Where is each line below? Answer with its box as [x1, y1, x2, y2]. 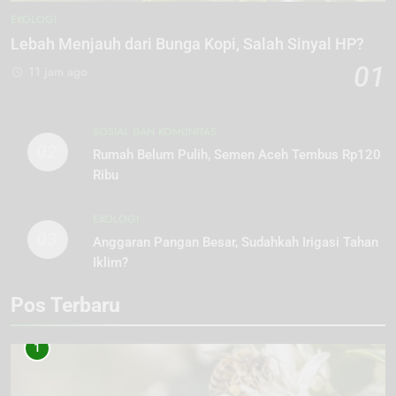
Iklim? [92, 254, 128, 270]
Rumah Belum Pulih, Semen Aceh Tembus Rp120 [92, 146, 381, 163]
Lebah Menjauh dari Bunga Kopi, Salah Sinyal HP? [11, 34, 364, 53]
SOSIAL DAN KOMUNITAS [92, 123, 217, 140]
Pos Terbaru [11, 292, 120, 317]
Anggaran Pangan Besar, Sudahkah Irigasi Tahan [92, 233, 378, 250]
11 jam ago [28, 62, 88, 80]
